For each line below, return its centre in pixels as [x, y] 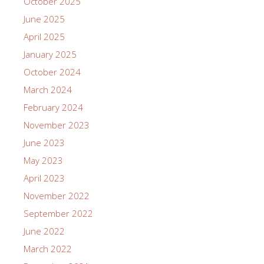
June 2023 [44, 142]
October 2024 [52, 72]
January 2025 [50, 54]
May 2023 [43, 160]
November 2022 [57, 195]
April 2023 [44, 178]
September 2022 [58, 213]
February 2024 [53, 107]
